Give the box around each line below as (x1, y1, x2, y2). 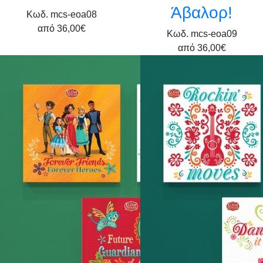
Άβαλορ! (171, 4, 232, 22)
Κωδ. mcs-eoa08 (26, 9, 97, 19)
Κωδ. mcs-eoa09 (166, 29, 237, 39)
